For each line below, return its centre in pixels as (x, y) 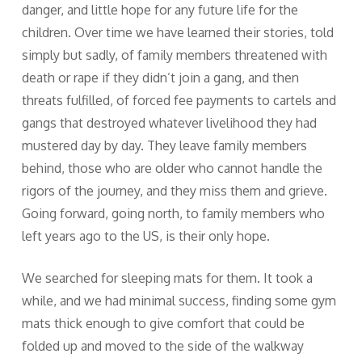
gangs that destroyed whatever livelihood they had (169, 123)
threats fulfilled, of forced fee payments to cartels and (179, 101)
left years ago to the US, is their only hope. (145, 236)
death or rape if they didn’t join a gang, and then (160, 78)
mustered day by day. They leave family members (164, 146)
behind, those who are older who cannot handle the (172, 168)
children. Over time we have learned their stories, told (177, 33)
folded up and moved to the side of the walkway (162, 346)
